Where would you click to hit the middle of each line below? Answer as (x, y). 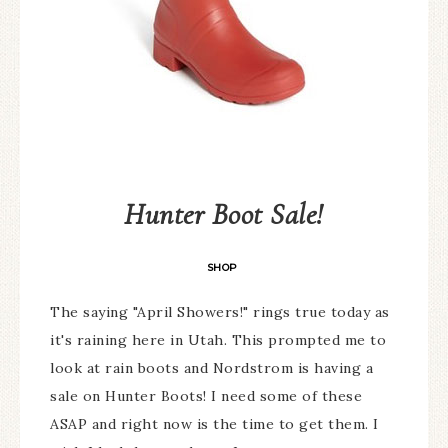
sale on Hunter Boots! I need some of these (206, 395)
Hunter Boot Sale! (224, 214)
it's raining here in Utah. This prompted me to (218, 339)
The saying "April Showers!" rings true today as (220, 311)
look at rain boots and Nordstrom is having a (211, 367)
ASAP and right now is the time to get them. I (214, 423)
